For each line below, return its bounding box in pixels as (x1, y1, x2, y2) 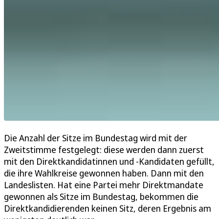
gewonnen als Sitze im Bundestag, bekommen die (4, 191, 198, 203)
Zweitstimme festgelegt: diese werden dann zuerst (4, 144, 204, 156)
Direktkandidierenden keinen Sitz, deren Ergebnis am (4, 202, 211, 215)
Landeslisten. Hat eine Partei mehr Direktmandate (4, 179, 203, 191)
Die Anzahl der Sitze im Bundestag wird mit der (4, 132, 187, 144)
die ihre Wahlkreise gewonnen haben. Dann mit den (4, 167, 204, 179)
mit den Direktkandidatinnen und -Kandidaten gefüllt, (4, 155, 215, 168)
